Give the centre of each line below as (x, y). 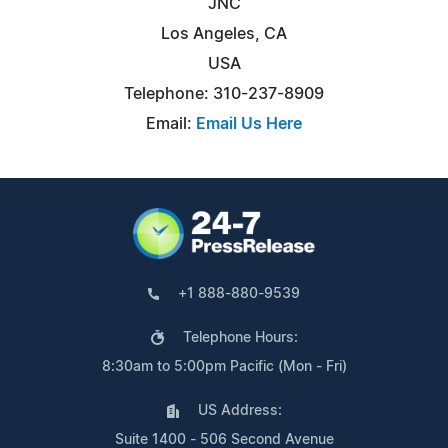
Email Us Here (249, 123)
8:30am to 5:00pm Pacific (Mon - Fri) (224, 366)
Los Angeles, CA (224, 33)
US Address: (239, 410)
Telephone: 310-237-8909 (224, 93)
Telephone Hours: (240, 337)
